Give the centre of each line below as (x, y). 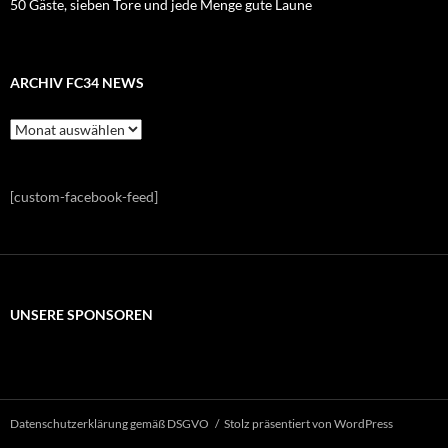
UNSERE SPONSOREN (81, 315)
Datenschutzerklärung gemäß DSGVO (109, 424)
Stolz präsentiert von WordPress (308, 424)
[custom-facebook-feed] (84, 197)
